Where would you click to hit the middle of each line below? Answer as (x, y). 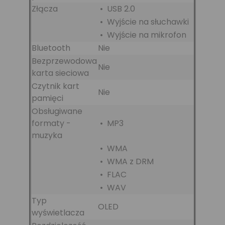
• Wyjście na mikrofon (142, 35)
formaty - (51, 123)
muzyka (47, 135)
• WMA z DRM (126, 161)
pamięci (47, 98)
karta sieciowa (60, 73)
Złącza (45, 9)
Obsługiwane (57, 111)
